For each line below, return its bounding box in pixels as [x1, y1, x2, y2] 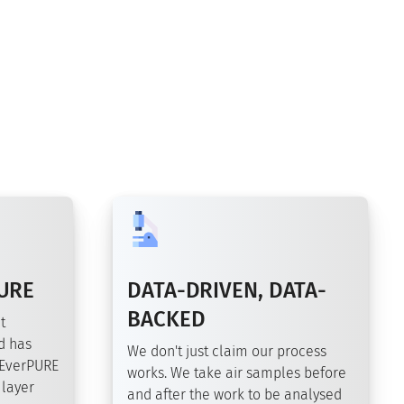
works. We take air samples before [127, 364, 346, 382]
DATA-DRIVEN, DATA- [127, 278, 327, 304]
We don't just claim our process [127, 343, 326, 361]
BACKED [127, 307, 206, 333]
